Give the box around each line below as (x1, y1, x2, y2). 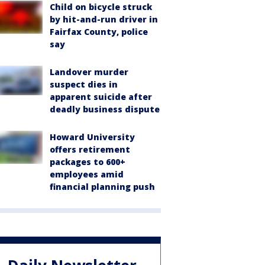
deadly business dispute (50, 104, 160, 115)
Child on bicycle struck (50, 1, 152, 12)
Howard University (50, 131, 135, 143)
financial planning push (50, 181, 155, 192)
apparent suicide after (50, 91, 152, 102)
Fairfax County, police (50, 26, 148, 37)
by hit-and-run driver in (50, 14, 158, 25)
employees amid (50, 169, 124, 180)
